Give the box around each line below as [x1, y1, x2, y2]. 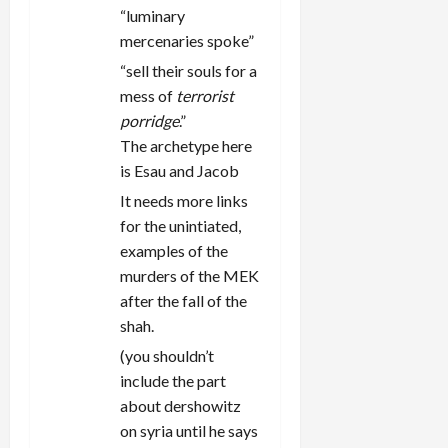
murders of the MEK [120, 265, 259, 285]
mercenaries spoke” [120, 30, 254, 50]
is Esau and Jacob [120, 160, 239, 180]
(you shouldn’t [120, 345, 214, 365]
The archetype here [120, 135, 252, 155]
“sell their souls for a [120, 60, 257, 80]
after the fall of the [120, 290, 247, 310]
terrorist [176, 85, 234, 105]
